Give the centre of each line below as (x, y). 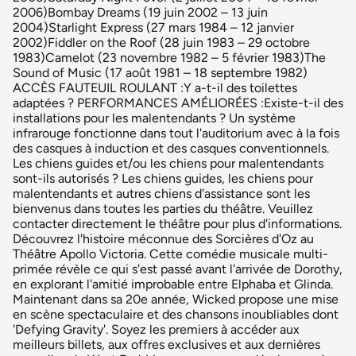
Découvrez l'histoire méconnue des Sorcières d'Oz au (163, 238)
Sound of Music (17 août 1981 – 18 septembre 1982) (160, 72)
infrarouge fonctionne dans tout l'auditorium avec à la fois (176, 133)
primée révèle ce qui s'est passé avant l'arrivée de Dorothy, (178, 269)
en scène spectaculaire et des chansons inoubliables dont (176, 314)
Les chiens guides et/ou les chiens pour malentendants (168, 163)
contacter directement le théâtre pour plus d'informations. (177, 223)
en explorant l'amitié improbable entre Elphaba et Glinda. (173, 284)
